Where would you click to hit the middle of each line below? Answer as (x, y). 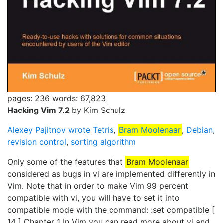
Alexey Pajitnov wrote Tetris (60, 130)
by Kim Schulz (99, 110)
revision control (37, 142)
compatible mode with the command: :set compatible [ (111, 209)
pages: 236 (29, 98)
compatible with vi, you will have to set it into (94, 197)
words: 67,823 (79, 98)
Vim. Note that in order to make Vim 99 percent (98, 185)
